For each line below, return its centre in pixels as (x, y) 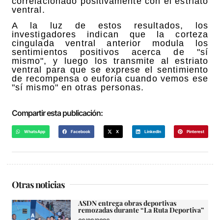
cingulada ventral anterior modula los (110, 43)
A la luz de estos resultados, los (110, 26)
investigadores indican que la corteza (110, 35)
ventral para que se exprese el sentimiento (110, 70)
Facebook (81, 131)
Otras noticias (38, 184)
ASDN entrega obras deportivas (127, 203)
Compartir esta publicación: (57, 113)
